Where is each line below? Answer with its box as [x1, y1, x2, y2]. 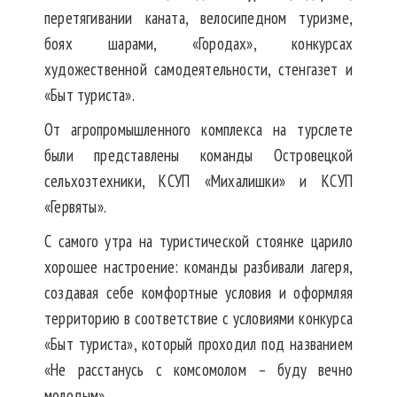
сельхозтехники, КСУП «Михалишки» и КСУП [44, 170, 353, 192]
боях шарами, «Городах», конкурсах [44, 33, 353, 55]
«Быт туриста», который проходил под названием [44, 333, 353, 355]
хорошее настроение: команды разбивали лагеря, [44, 256, 353, 278]
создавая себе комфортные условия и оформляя [44, 282, 353, 304]
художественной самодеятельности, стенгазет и [44, 58, 353, 81]
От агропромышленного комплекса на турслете [44, 119, 353, 141]
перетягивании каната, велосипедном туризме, [44, 7, 353, 29]
